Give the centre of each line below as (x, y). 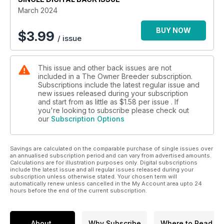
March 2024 (38, 10)
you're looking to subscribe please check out (113, 110)
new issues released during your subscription (113, 93)
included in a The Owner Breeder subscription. (115, 76)
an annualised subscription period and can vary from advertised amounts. (111, 156)
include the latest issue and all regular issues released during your (102, 170)
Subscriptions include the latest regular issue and (119, 85)
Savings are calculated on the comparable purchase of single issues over (111, 149)
